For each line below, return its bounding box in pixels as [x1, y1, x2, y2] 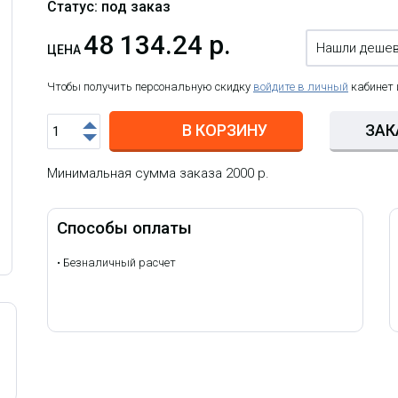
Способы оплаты [57, 218, 192, 239]
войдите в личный [253, 80, 348, 94]
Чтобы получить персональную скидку [47, 80, 253, 94]
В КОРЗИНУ [181, 121, 267, 140]
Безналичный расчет [60, 256, 176, 270]
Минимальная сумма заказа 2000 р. [47, 165, 269, 182]
